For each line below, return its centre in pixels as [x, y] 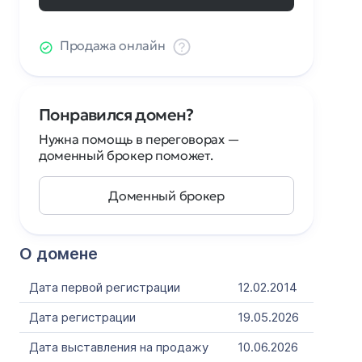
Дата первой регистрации [105, 287]
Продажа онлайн [113, 45]
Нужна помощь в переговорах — [140, 139]
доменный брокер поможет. [126, 155]
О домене [59, 254]
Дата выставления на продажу [119, 347]
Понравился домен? [116, 115]
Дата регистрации [82, 317]
